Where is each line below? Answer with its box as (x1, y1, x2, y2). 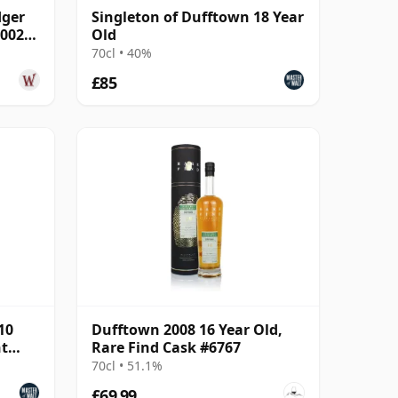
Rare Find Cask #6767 (92, 337, 241, 357)
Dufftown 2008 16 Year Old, (92, 319, 283, 339)
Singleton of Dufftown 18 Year (92, 6, 304, 27)
